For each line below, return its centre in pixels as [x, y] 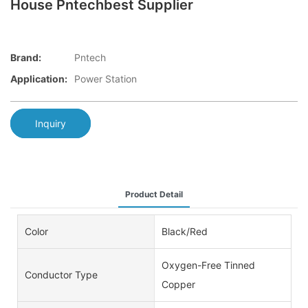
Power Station [106, 79]
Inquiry [51, 123]
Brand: [26, 58]
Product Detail [154, 194]
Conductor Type [61, 274]
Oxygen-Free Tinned [208, 265]
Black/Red [184, 231]
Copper [178, 284]
